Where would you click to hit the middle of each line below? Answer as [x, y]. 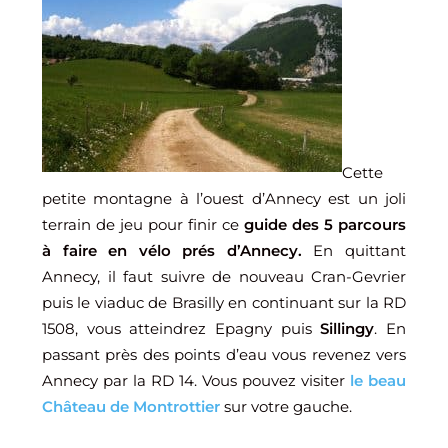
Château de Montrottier [131, 406]
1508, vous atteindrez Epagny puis [181, 328]
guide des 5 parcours [325, 224]
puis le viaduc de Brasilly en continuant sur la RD [224, 302]
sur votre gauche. [286, 406]
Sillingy [347, 328]
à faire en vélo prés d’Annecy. [172, 250]
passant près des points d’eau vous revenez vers [224, 354]
